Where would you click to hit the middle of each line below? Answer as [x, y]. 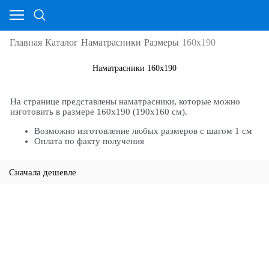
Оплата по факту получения [89, 141]
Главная [26, 42]
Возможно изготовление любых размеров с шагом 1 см [144, 131]
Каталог [62, 42]
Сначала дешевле [43, 172]
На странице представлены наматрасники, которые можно [125, 102]
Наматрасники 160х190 [134, 68]
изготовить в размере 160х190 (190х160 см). [99, 112]
